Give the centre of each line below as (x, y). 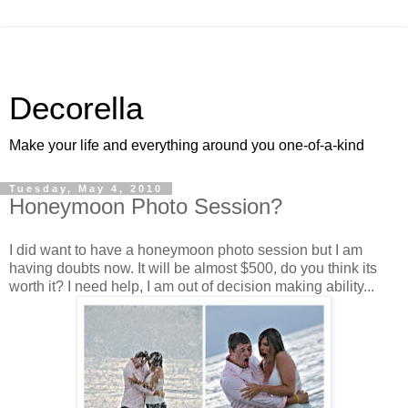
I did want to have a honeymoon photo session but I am (186, 250)
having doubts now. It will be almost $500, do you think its (193, 268)
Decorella (76, 108)
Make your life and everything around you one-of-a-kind (187, 145)
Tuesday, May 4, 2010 (86, 189)
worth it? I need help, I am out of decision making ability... (192, 286)
